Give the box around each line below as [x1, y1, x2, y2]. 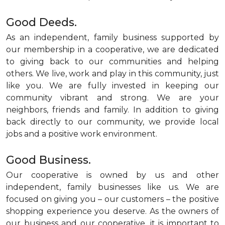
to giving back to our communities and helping [6, 57, 219, 66]
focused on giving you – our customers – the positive [6, 194, 219, 204]
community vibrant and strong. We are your [6, 93, 219, 102]
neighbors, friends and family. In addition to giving [6, 105, 219, 115]
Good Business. [6, 153, 91, 166]
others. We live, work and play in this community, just [6, 69, 219, 78]
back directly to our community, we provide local [6, 117, 219, 127]
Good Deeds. [6, 16, 77, 29]
